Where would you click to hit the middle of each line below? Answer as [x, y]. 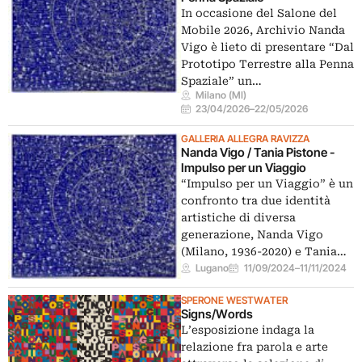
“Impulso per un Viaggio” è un [267, 183]
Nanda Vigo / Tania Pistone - [258, 152]
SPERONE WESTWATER [234, 300]
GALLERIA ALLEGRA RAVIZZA [245, 139]
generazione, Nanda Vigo [252, 234]
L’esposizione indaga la [248, 329]
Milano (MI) [221, 95]
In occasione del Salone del [259, 13]
